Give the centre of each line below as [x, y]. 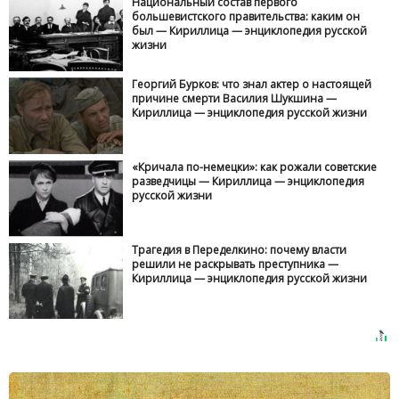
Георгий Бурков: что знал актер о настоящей [252, 85]
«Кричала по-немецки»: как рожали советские [255, 167]
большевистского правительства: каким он [246, 16]
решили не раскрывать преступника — [236, 264]
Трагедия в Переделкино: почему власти [240, 249]
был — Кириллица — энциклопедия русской [250, 30]
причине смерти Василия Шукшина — [235, 99]
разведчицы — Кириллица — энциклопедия [248, 182]
